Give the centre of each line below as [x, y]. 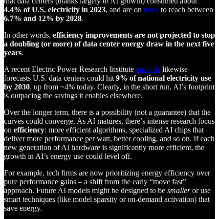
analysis [148, 69]
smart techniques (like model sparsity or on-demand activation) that [107, 199]
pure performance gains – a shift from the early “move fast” [95, 181]
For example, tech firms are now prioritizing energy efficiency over [107, 173]
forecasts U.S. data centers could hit [60, 78]
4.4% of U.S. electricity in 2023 [55, 9]
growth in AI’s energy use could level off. [69, 156]
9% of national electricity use [164, 78]
